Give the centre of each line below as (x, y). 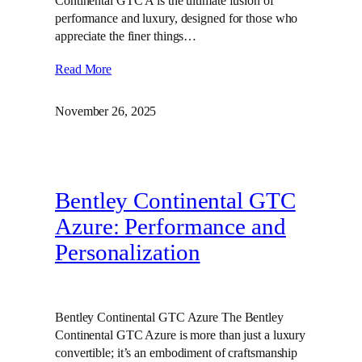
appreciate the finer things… (126, 36)
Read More (84, 69)
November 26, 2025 (106, 111)
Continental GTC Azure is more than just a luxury (181, 335)
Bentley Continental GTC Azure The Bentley (169, 318)
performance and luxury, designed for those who (177, 18)
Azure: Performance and (170, 226)
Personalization (128, 252)
